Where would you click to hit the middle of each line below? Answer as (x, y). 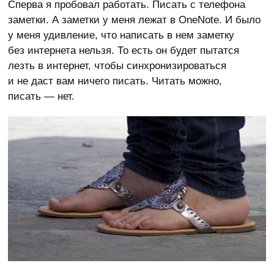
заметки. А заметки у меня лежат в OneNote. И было (135, 20)
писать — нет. (42, 96)
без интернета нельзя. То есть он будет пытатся (124, 50)
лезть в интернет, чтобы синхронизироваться (117, 66)
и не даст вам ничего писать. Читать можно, (115, 81)
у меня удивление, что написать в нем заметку (121, 35)
